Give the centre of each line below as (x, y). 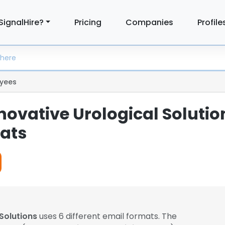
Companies (150, 22)
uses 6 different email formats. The (107, 216)
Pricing (88, 22)
